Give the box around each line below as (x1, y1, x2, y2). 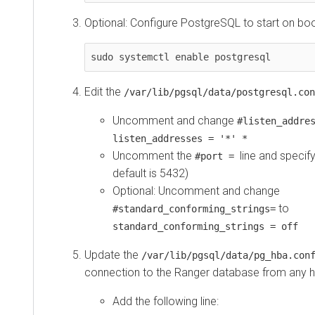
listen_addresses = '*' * (112, 133, 247, 145)
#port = (195, 150, 240, 162)
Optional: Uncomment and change (112, 184, 280, 198)
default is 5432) (112, 167, 188, 181)
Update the (84, 248, 141, 262)
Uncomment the (112, 149, 195, 163)
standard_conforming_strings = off (112, 221, 298, 233)
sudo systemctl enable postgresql (91, 51, 271, 63)
